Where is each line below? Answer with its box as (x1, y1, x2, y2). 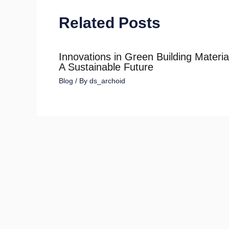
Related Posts (58, 14, 161, 31)
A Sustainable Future (58, 61, 153, 73)
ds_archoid (89, 76, 125, 85)
